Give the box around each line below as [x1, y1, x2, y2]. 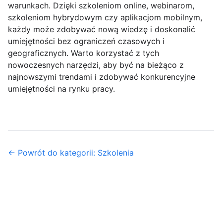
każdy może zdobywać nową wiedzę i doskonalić [8, 24, 195, 34]
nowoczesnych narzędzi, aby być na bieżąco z [8, 60, 184, 70]
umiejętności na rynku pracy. [8, 84, 115, 94]
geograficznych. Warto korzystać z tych [8, 48, 159, 58]
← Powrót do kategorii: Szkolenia [8, 148, 134, 158]
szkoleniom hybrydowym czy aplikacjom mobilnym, [8, 12, 202, 22]
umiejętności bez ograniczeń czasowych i [8, 36, 165, 46]
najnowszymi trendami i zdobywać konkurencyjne [8, 72, 195, 82]
